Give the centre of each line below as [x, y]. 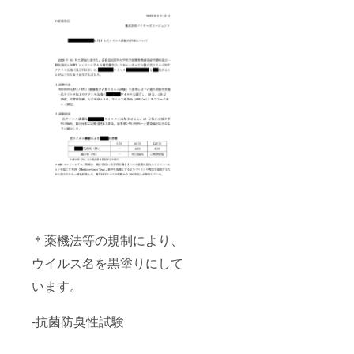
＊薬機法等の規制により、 [107, 240]
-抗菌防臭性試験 [79, 322]
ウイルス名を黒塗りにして [107, 263]
